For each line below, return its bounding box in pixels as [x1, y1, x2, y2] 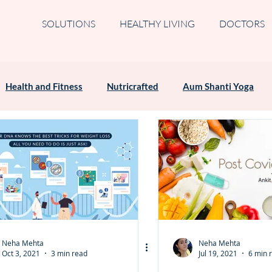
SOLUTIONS [41, 18, 95, 30]
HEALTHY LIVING [119, 18, 195, 30]
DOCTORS [219, 18, 265, 30]
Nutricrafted [107, 81, 158, 92]
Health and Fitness [5, 81, 83, 92]
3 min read [51, 248, 87, 258]
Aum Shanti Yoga [183, 81, 254, 92]
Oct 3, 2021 [2, 248, 40, 258]
